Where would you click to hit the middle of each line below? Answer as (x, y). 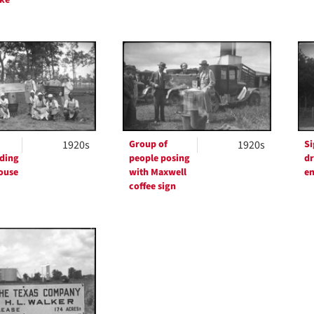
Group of (148, 145)
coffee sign (152, 187)
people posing (159, 159)
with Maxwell (157, 173)
